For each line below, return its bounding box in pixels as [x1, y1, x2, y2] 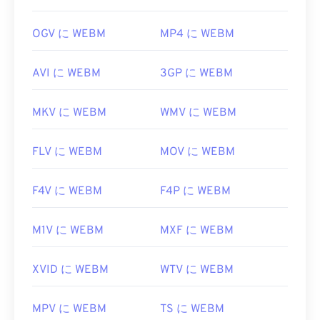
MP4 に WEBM [160, 27, 234, 42]
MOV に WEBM [160, 145, 235, 160]
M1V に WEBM [32, 224, 104, 239]
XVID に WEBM [32, 263, 109, 278]
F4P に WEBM [160, 184, 231, 199]
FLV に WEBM [32, 145, 102, 160]
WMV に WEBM [160, 106, 236, 121]
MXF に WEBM [160, 224, 234, 239]
